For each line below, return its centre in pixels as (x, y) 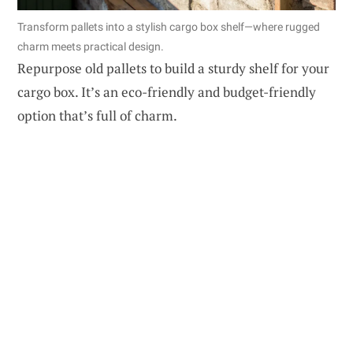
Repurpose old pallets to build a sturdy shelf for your (173, 69)
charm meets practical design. (91, 47)
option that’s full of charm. (97, 116)
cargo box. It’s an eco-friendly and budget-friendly (167, 92)
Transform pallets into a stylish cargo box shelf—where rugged (169, 27)
